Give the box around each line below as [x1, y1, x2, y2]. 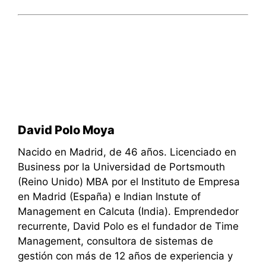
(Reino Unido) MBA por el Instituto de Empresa [18, 175, 240, 188]
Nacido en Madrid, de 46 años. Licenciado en [18, 145, 236, 158]
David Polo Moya [18, 122, 115, 137]
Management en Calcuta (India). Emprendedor [18, 205, 239, 217]
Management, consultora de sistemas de [18, 235, 213, 247]
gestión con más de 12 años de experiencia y [18, 249, 233, 262]
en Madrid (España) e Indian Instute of [18, 190, 201, 202]
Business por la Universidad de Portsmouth [18, 160, 225, 173]
